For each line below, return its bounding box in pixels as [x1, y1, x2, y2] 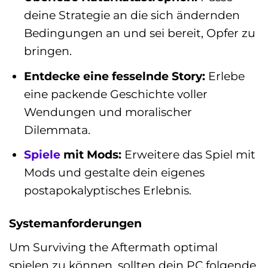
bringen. [23, 44, 72, 59]
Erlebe [205, 68, 245, 83]
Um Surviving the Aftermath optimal [9, 239, 218, 254]
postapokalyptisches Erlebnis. [23, 183, 191, 198]
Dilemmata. [23, 122, 90, 137]
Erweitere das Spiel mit [121, 147, 255, 162]
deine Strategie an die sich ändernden [23, 8, 240, 23]
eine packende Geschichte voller [23, 86, 208, 101]
